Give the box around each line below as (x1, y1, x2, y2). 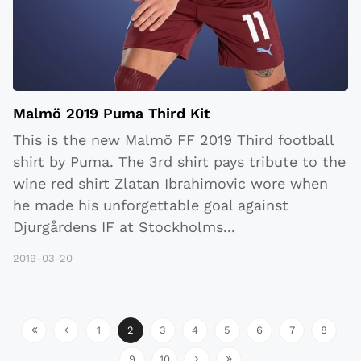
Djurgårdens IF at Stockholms (13, 218, 223, 236)
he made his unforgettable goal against (13, 197, 288, 214)
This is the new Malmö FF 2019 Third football (13, 131, 334, 149)
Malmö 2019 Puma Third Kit (13, 105, 210, 122)
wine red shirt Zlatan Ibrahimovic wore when (13, 175, 328, 193)
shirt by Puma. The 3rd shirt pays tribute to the (13, 153, 346, 171)
